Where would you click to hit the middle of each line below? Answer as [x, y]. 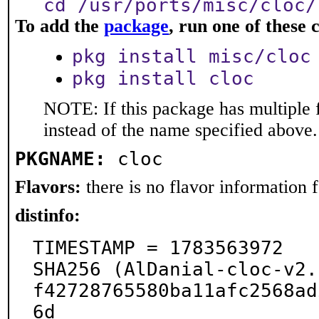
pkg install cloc [163, 78]
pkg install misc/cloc [192, 56]
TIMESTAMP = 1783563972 [158, 248]
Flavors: [48, 187]
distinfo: [48, 215]
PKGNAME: [61, 159]
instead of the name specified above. [181, 130]
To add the [59, 26]
